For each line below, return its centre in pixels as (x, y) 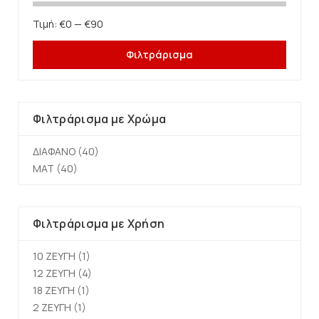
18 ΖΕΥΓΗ (54, 290)
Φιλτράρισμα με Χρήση (99, 224)
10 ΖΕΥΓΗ (54, 256)
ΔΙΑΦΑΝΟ (54, 151)
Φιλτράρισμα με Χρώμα (100, 119)
